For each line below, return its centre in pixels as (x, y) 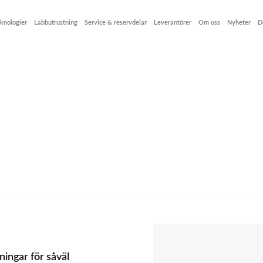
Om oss (209, 22)
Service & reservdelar (116, 22)
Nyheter (239, 22)
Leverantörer (173, 22)
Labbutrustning (56, 22)
